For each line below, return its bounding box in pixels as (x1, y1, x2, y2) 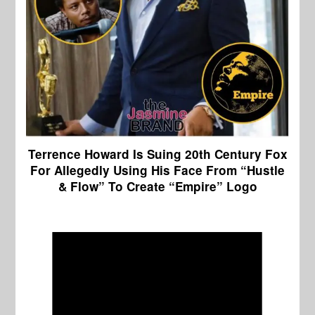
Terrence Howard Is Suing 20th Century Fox (27, 146, 288, 163)
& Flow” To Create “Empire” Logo (58, 178, 257, 195)
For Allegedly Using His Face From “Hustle (30, 162, 285, 179)
